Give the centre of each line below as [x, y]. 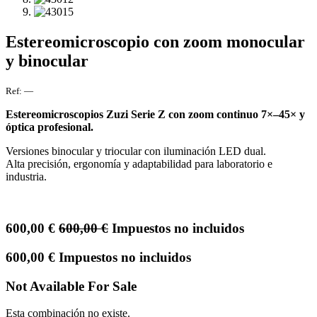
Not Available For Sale [71, 286]
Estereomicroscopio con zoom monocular [155, 41]
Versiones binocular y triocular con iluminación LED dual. [136, 151]
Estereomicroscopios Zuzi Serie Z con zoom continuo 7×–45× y [155, 115]
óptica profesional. [50, 127]
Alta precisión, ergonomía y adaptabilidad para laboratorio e [139, 164]
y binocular [47, 60]
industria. [26, 177]
